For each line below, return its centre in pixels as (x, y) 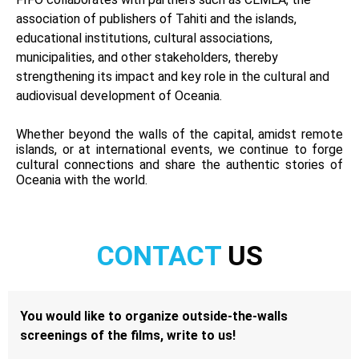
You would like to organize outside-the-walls (154, 316)
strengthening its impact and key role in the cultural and (173, 76)
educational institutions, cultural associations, (144, 38)
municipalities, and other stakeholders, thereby (147, 57)
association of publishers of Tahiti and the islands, (156, 18)
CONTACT (159, 255)
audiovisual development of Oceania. (119, 95)
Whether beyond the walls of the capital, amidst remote (179, 134)
